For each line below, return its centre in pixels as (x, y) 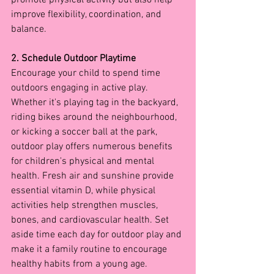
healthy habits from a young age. (79, 264)
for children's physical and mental (84, 161)
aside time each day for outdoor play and (98, 235)
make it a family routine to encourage (90, 249)
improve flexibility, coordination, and (87, 14)
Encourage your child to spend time (87, 73)
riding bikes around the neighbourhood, (95, 117)
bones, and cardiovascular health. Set (91, 220)
